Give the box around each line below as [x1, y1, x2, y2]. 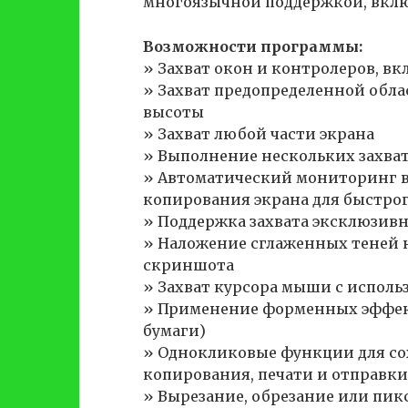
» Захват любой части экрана [143, 125, 374, 143]
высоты [143, 103, 204, 121]
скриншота [143, 256, 234, 274]
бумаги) [143, 321, 206, 340]
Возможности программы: [143, 37, 362, 56]
